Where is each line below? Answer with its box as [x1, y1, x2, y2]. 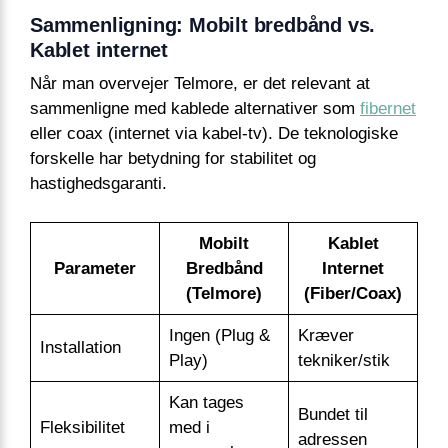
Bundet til [297, 404, 368, 424]
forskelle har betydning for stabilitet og [30, 149, 316, 169]
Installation [39, 337, 121, 357]
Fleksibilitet [39, 417, 125, 437]
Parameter [54, 258, 136, 278]
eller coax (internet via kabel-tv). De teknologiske [30, 124, 398, 144]
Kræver [297, 325, 354, 345]
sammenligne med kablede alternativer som [30, 99, 360, 119]
